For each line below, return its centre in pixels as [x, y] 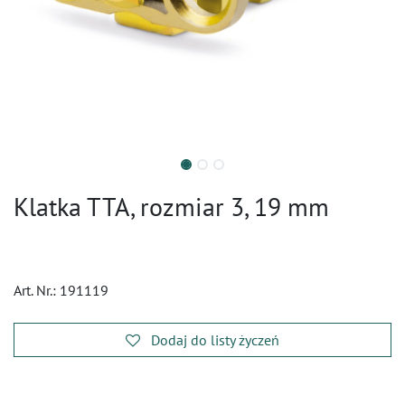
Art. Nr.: [37, 290]
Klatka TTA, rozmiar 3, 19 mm [171, 207]
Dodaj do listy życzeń [215, 340]
